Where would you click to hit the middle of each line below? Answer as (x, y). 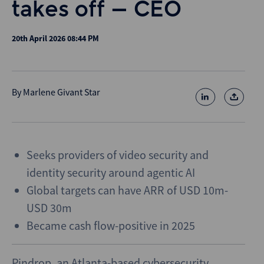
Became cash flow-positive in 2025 (111, 225)
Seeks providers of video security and (118, 155)
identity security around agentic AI (111, 172)
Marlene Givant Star (62, 92)
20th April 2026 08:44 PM (55, 38)
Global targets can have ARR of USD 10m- (127, 190)
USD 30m (49, 208)
